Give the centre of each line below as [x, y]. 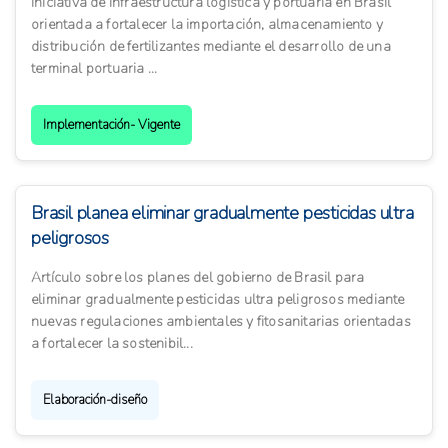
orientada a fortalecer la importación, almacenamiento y [207, 25]
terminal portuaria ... [94, 69]
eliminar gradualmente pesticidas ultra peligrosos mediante [218, 300]
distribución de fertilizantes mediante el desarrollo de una [211, 47]
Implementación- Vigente [111, 125]
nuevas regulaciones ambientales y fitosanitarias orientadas [221, 322]
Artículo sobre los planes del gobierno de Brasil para [198, 278]
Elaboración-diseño [95, 400]
